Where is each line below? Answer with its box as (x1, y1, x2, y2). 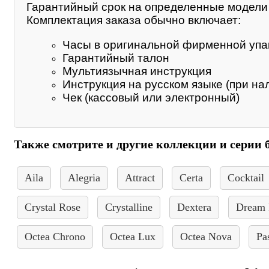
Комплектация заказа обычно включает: (26, 13, 241, 26)
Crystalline (105, 201, 153, 214)
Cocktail (228, 172, 264, 184)
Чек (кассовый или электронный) (62, 91, 240, 104)
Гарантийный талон (62, 51, 169, 64)
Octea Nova (180, 231, 232, 243)
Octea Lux (110, 231, 156, 243)
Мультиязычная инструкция (62, 64, 211, 77)
